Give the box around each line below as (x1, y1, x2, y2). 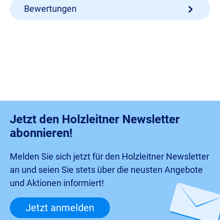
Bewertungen (24, 3, 77, 14)
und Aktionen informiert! (10, 177, 104, 188)
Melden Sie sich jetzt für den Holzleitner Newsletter (10, 151, 209, 162)
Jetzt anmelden (26, 201, 94, 214)
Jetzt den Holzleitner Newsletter (10, 112, 180, 126)
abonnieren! (10, 126, 73, 140)
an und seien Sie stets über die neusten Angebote (10, 164, 203, 175)
